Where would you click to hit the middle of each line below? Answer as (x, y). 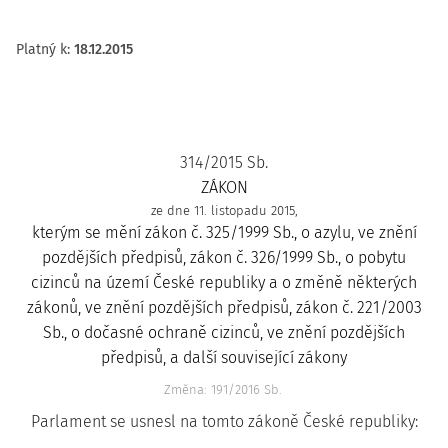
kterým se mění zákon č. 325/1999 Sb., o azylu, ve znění (224, 232)
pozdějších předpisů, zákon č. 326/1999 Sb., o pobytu (224, 257)
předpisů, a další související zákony (224, 357)
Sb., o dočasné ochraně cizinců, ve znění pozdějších (224, 332)
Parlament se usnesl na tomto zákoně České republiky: (224, 421)
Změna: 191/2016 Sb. (222, 389)
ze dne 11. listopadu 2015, (224, 210)
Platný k (41, 49)
